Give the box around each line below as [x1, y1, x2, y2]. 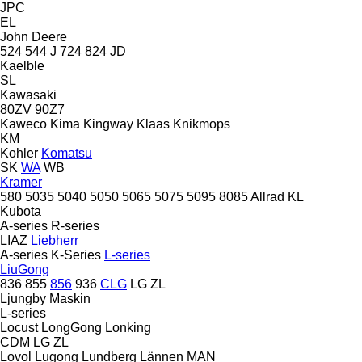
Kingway [83, 116, 133, 131]
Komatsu [41, 145, 92, 160]
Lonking [105, 320, 151, 335]
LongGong [41, 320, 102, 335]
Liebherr [31, 233, 78, 247]
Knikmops [173, 116, 230, 131]
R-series [51, 218, 99, 233]
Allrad [250, 189, 284, 204]
